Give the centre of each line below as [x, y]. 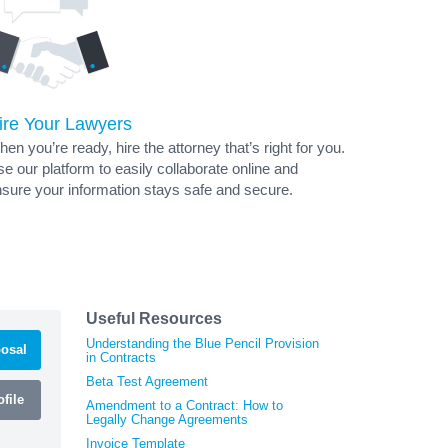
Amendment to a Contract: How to [184, 405]
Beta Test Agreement [147, 381]
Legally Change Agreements [167, 419]
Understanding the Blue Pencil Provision [202, 343]
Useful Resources [154, 318]
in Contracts [121, 357]
